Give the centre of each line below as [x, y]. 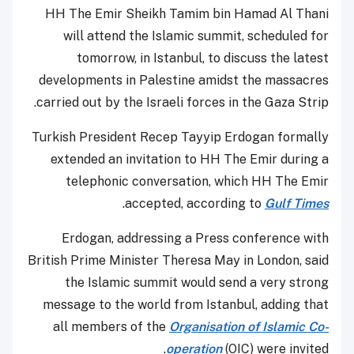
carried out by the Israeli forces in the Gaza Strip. [183, 102]
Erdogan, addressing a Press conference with [195, 238]
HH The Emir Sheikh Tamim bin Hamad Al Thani [187, 13]
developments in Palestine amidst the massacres [184, 80]
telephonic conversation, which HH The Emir [197, 181]
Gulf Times [297, 203]
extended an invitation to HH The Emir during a [190, 159]
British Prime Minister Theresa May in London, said [178, 260]
